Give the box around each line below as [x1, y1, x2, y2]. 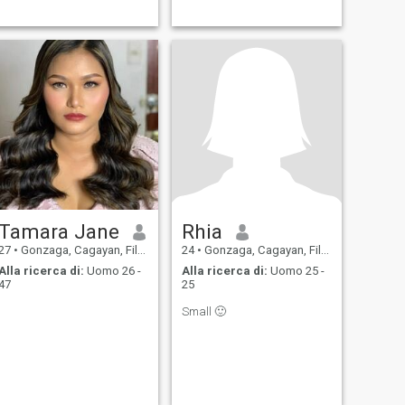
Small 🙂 [181, 304, 226, 318]
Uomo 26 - [83, 263, 141, 278]
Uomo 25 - [267, 263, 325, 278]
